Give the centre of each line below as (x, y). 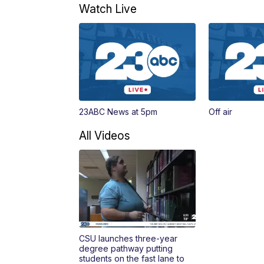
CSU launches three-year (128, 239)
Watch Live (108, 9)
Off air (220, 112)
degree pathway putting (126, 249)
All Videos (105, 136)
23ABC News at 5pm (118, 112)
